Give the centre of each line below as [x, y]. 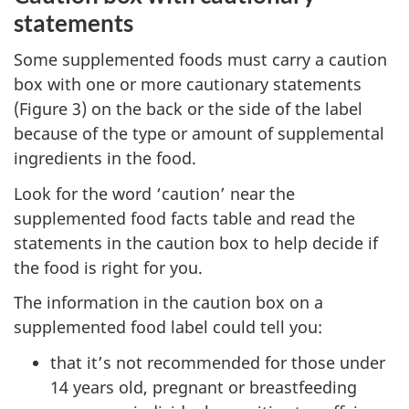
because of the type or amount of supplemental [199, 134]
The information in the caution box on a [168, 303]
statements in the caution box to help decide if [196, 242]
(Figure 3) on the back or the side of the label [188, 109]
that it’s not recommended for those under [218, 362]
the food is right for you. [108, 267]
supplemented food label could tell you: [168, 327]
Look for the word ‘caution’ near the [154, 193]
